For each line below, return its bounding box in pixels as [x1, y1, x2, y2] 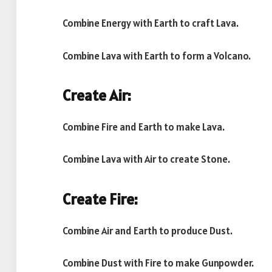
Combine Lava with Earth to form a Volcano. [63, 49, 251, 63]
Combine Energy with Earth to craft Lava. [63, 16, 239, 30]
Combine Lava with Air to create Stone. [63, 152, 230, 166]
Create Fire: [63, 189, 138, 209]
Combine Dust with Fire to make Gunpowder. [63, 256, 254, 270]
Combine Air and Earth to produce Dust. [63, 223, 233, 237]
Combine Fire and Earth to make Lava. [63, 120, 225, 134]
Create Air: [63, 86, 131, 106]
